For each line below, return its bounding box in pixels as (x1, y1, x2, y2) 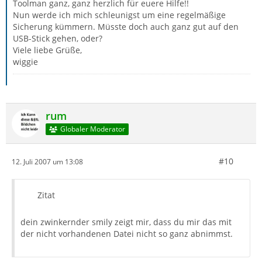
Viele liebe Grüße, (13, 44, 82, 56)
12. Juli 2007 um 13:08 (12, 156, 83, 167)
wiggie (13, 56, 38, 67)
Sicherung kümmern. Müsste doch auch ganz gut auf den (13, 21, 239, 32)
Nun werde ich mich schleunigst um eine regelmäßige (13, 9, 226, 20)
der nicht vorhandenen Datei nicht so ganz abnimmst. (20, 228, 233, 239)
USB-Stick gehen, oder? (13, 33, 102, 44)
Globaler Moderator (60, 124, 125, 135)
